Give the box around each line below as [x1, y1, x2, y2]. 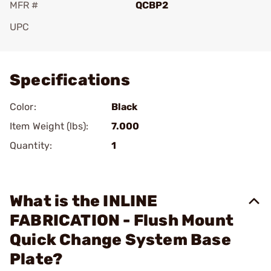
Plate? [10, 250, 63, 269]
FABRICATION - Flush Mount [10, 211, 234, 230]
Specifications [10, 71, 130, 90]
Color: [10, 101, 36, 113]
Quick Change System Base [10, 230, 231, 249]
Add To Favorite [27, 38, 98, 50]
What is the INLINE [10, 192, 158, 211]
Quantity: [10, 140, 52, 151]
